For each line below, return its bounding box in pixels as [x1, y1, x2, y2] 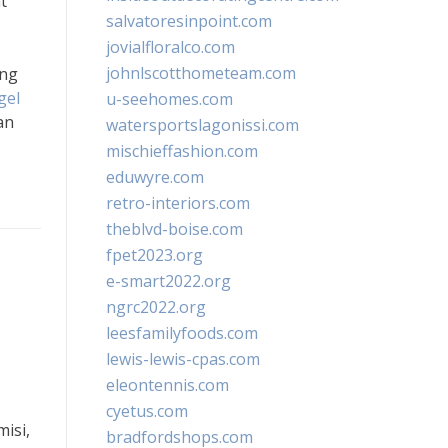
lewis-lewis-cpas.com [106, 348, 260, 370]
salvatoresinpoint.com [106, 10, 272, 32]
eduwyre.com [106, 166, 204, 188]
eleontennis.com [106, 374, 229, 396]
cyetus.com [106, 400, 188, 422]
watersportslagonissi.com [106, 114, 299, 136]
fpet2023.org [106, 244, 203, 266]
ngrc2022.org [106, 296, 206, 318]
